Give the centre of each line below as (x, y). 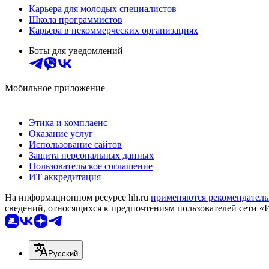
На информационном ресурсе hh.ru (78, 198)
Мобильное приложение (55, 88)
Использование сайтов (75, 145)
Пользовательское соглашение (91, 166)
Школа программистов (76, 20)
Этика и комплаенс (68, 123)
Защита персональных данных (91, 156)
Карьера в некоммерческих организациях (113, 31)
